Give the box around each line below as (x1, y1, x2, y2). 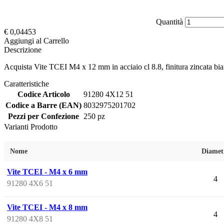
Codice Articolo (17, 89, 70, 98)
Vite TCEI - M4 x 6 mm (7, 167, 87, 176)
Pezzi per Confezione (8, 111, 79, 120)
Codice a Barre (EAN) (5, 100, 81, 109)
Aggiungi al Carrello (4, 36, 69, 45)
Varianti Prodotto (4, 122, 57, 131)
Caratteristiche (4, 79, 49, 88)
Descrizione (4, 45, 41, 54)
